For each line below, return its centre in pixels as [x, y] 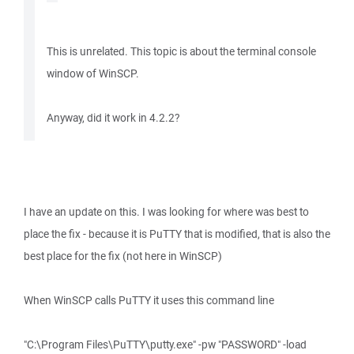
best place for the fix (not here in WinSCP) [123, 256]
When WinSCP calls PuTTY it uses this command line [149, 300]
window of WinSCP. [93, 73]
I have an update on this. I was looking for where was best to [166, 212]
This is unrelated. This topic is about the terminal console [181, 51]
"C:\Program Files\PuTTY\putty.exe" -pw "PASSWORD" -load [165, 345]
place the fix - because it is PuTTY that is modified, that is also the [177, 234]
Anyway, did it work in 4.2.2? [113, 118]
